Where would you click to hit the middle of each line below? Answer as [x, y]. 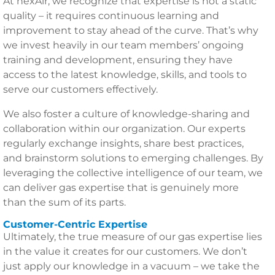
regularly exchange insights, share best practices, [123, 143]
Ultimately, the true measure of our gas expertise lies [133, 237]
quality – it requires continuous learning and [111, 16]
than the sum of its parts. [64, 202]
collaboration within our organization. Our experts [124, 129]
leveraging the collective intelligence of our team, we [133, 173]
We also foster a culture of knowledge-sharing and [126, 114]
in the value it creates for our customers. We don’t [125, 251]
